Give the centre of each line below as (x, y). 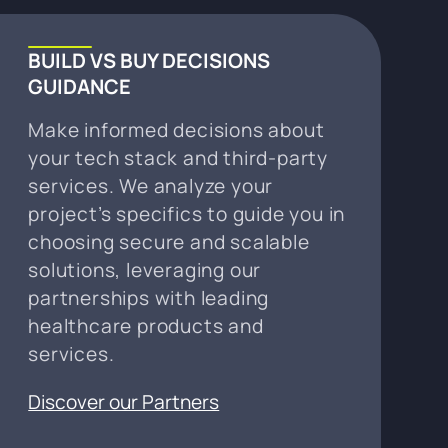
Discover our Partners (124, 401)
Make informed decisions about (176, 129)
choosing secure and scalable (169, 241)
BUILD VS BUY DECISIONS (149, 60)
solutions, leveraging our (145, 269)
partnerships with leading (149, 297)
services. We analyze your (151, 185)
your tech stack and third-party (178, 157)
